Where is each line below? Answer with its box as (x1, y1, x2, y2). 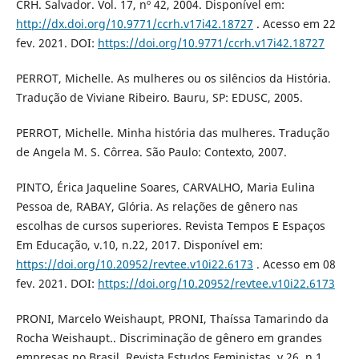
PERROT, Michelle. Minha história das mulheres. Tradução (15, 124, 329, 140)
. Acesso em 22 (252, 15, 336, 31)
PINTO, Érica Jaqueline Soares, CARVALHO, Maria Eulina (15, 179, 315, 195)
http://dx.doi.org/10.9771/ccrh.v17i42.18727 (15, 15, 253, 31)
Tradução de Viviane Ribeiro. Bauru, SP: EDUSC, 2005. (15, 89, 303, 105)
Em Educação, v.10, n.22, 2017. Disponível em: (15, 236, 263, 252)
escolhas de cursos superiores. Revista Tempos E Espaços (15, 217, 325, 233)
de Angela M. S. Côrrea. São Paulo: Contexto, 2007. (15, 143, 287, 159)
